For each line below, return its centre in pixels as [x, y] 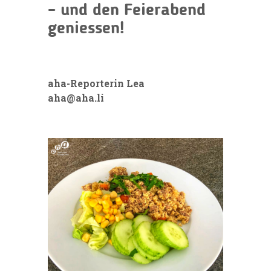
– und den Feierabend [127, 11]
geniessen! [88, 29]
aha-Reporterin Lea [97, 83]
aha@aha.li [76, 97]
